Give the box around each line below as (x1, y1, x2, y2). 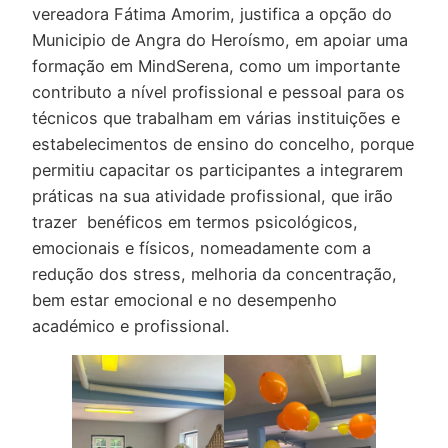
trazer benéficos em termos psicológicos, (32, 211, 358, 232)
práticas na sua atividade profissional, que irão (32, 185, 393, 206)
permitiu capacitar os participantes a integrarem (32, 159, 403, 180)
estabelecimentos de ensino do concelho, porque (32, 133, 414, 154)
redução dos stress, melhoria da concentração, (32, 263, 397, 284)
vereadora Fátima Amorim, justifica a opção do (32, 3, 392, 24)
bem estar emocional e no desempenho (32, 289, 337, 310)
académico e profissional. (32, 315, 229, 336)
